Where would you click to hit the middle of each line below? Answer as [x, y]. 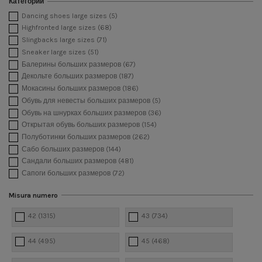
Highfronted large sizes [60, 28]
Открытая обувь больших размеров [82, 125]
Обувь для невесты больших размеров [87, 100]
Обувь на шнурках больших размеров [85, 113]
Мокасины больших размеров [72, 89]
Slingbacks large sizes [59, 40]
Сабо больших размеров [64, 149]
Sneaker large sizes [55, 52]
